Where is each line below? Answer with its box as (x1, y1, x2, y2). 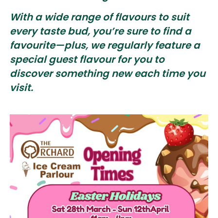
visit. (10, 81, 33, 95)
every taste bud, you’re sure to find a (10, 24, 191, 38)
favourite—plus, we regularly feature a (10, 38, 200, 53)
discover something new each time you (10, 67, 205, 81)
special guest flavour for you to (10, 53, 164, 67)
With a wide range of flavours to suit (10, 10, 189, 24)
